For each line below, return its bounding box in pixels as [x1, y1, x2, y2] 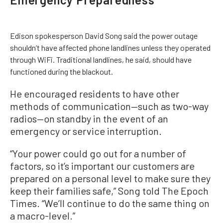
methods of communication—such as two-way [10, 100, 209, 112]
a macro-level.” [10, 210, 75, 222]
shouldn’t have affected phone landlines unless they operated [10, 43, 211, 52]
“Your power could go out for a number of [10, 147, 186, 159]
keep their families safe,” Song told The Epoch [10, 185, 209, 197]
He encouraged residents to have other [10, 88, 179, 100]
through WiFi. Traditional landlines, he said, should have [10, 55, 192, 64]
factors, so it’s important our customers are [10, 160, 195, 172]
